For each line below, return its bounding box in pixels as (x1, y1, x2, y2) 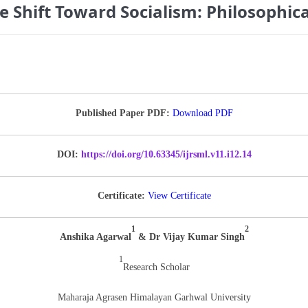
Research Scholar (122, 261, 190, 272)
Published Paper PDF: (75, 107, 170, 118)
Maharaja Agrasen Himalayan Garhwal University (57, 291, 251, 302)
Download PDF (172, 107, 233, 118)
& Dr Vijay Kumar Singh (135, 231, 245, 242)
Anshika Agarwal (59, 231, 131, 242)
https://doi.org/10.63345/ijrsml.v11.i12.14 (78, 148, 252, 159)
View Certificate (147, 190, 211, 201)
